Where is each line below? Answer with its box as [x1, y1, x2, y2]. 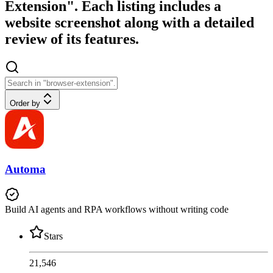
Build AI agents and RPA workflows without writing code [5, 204, 229, 215]
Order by [10, 99, 40, 108]
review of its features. [5, 31, 139, 48]
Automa [5, 162, 46, 175]
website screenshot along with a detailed [5, 15, 254, 31]
